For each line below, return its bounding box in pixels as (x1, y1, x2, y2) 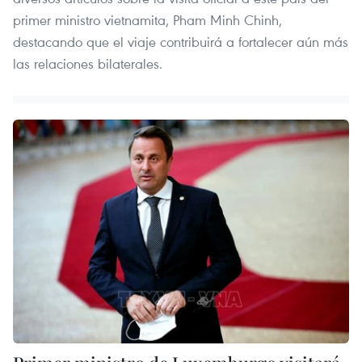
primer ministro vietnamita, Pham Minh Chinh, (13, 10, 282, 29)
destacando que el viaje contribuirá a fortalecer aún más (13, 32, 348, 51)
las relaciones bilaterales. (13, 53, 162, 73)
